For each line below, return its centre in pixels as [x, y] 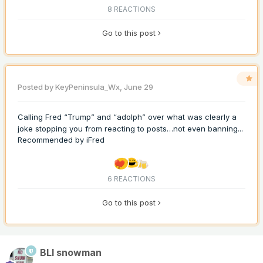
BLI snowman [71, 253]
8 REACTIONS [131, 9]
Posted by [36, 87]
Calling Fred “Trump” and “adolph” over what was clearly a [127, 117]
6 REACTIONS [131, 179]
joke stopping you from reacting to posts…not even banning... [130, 129]
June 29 [139, 87]
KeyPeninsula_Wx [87, 87]
